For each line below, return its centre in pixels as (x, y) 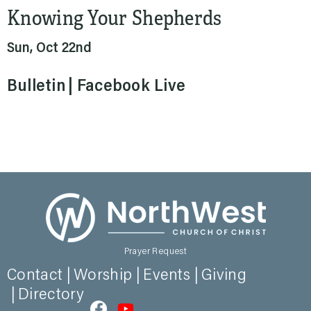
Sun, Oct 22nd (49, 49)
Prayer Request (155, 252)
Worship (103, 276)
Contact (35, 276)
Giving (224, 276)
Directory (51, 295)
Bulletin (36, 87)
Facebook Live (131, 87)
